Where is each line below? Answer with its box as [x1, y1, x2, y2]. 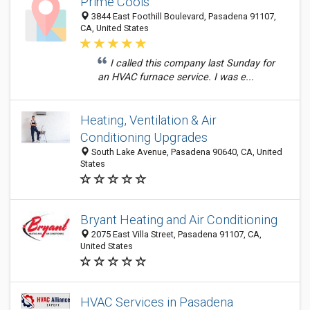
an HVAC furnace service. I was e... [98, 71, 254, 83]
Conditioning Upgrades [80, 130, 208, 145]
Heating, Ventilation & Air [80, 113, 217, 127]
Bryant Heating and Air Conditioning [80, 212, 277, 227]
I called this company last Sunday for [110, 57, 275, 69]
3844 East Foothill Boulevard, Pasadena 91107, [89, 11, 276, 21]
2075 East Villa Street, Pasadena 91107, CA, [89, 229, 262, 239]
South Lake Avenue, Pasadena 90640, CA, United [89, 147, 282, 157]
